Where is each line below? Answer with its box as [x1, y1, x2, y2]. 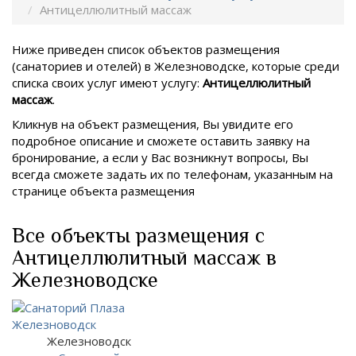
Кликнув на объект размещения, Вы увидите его [12, 116, 293, 132]
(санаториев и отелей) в [12, 57, 154, 74]
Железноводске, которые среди [154, 57, 339, 74]
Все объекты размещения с [12, 223, 265, 247]
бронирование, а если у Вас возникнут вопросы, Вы [12, 149, 308, 165]
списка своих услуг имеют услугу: [12, 74, 203, 91]
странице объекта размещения [12, 183, 195, 199]
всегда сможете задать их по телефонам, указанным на [12, 166, 333, 182]
